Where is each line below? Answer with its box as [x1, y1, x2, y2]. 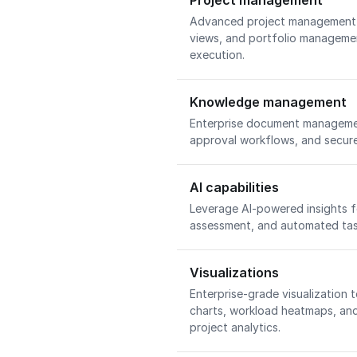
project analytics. [190, 320, 284, 334]
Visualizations [190, 265, 279, 280]
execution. [190, 48, 248, 61]
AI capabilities [190, 179, 279, 195]
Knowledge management [190, 94, 347, 110]
